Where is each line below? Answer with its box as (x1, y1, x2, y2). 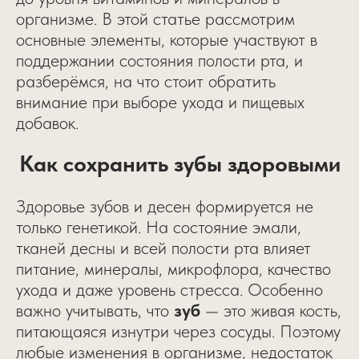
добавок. (16, 112, 79, 133)
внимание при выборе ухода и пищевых (16, 91, 305, 112)
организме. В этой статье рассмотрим (16, 8, 295, 29)
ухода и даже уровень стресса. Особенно (16, 279, 323, 300)
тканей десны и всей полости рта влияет (16, 237, 311, 258)
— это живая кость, (200, 300, 341, 321)
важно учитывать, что (16, 300, 174, 321)
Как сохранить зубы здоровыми (18, 150, 341, 177)
